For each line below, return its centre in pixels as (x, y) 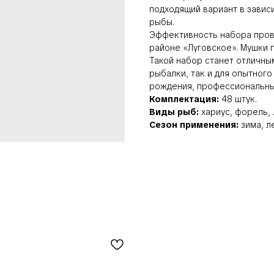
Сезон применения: (194, 125)
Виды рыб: (174, 112)
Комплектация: (184, 99)
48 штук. (238, 99)
